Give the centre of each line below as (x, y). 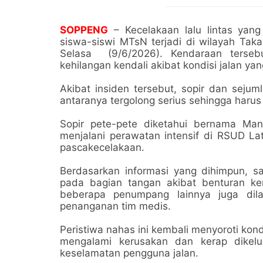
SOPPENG (84, 30)
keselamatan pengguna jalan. (129, 253)
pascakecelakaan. (102, 147)
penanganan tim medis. (115, 206)
